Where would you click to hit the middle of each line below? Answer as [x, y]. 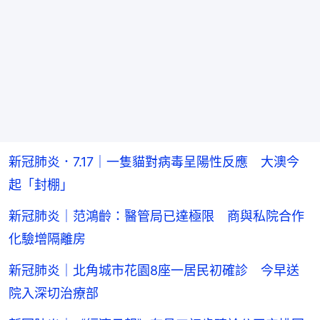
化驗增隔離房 [47, 239]
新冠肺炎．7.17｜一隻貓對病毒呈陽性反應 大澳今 [154, 161]
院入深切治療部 [54, 293]
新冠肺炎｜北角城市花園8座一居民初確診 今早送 [154, 270]
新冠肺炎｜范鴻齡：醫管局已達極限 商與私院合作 [156, 216]
